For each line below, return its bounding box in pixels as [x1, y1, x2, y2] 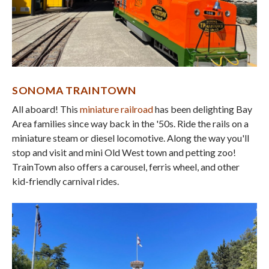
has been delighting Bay [153, 103, 252, 115]
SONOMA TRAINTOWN [12, 84, 136, 97]
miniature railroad [80, 103, 153, 115]
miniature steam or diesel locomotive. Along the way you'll [12, 132, 249, 144]
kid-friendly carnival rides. [12, 175, 119, 187]
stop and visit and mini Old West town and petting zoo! [12, 147, 236, 159]
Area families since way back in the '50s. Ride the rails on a [12, 118, 249, 130]
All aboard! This [12, 103, 80, 115]
